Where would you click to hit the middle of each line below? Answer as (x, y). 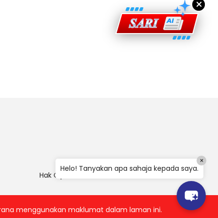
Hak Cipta (55, 175)
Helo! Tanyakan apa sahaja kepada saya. (129, 168)
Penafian (93, 175)
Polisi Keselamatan (145, 175)
